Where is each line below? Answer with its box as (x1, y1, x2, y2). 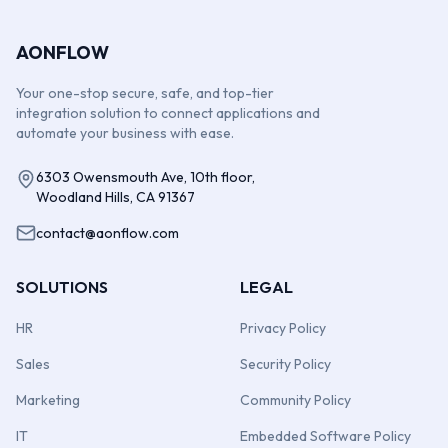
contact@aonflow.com (36, 224, 179, 242)
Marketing (16, 391, 80, 409)
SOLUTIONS (16, 277, 108, 297)
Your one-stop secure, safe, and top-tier (16, 84, 274, 102)
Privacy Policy (240, 319, 326, 337)
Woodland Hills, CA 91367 (36, 188, 195, 206)
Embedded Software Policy (240, 427, 411, 445)
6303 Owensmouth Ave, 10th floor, (36, 168, 255, 186)
